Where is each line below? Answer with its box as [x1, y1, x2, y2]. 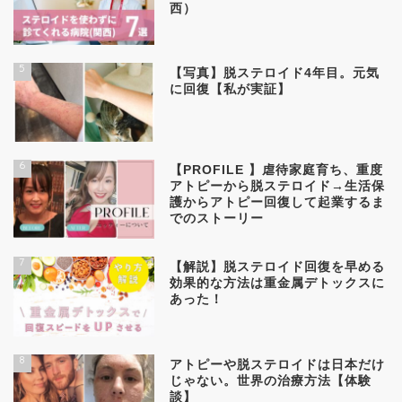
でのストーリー [170, 212, 265, 226]
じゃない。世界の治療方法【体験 [170, 373, 372, 388]
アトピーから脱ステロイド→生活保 [170, 179, 386, 194]
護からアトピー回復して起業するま [170, 196, 386, 210]
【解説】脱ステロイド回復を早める [170, 260, 386, 275]
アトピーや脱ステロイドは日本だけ [170, 357, 386, 371]
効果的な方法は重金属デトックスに [170, 276, 386, 291]
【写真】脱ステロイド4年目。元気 [170, 66, 380, 81]
